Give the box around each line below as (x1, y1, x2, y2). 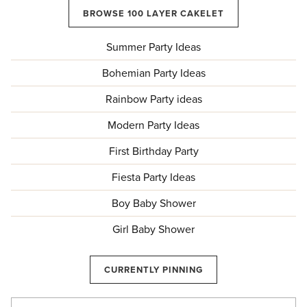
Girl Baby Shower (112, 222, 195, 236)
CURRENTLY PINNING (103, 264, 204, 275)
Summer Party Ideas (106, 40, 201, 54)
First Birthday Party (108, 144, 199, 158)
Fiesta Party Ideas (112, 170, 195, 184)
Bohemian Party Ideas (101, 66, 206, 80)
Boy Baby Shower (111, 196, 196, 210)
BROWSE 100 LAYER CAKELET (83, 8, 224, 19)
